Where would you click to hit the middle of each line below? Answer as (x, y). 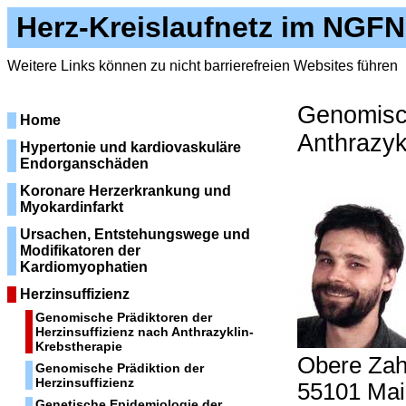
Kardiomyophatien (84, 267)
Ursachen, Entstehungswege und (135, 234)
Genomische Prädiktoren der (124, 317)
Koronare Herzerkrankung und (126, 191)
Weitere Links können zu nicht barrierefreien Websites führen (203, 66)
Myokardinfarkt (72, 207)
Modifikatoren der (80, 251)
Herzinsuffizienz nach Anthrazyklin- (145, 332)
